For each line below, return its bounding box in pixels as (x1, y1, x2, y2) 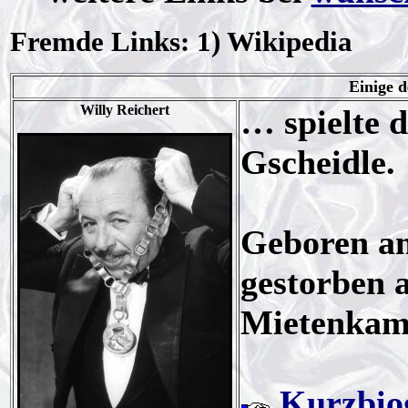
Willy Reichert (80, 102, 169, 117)
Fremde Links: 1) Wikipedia (10, 25, 352, 57)
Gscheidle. (240, 143, 395, 181)
